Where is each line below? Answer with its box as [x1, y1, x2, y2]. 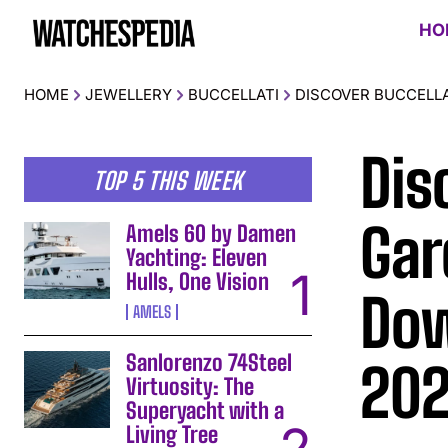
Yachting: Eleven [126, 243, 268, 271]
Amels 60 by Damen [126, 219, 297, 247]
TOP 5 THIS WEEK [93, 165, 243, 195]
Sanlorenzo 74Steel [126, 348, 293, 376]
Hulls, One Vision [126, 267, 270, 295]
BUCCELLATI [188, 84, 279, 104]
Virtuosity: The [126, 372, 255, 400]
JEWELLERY [85, 84, 172, 104]
